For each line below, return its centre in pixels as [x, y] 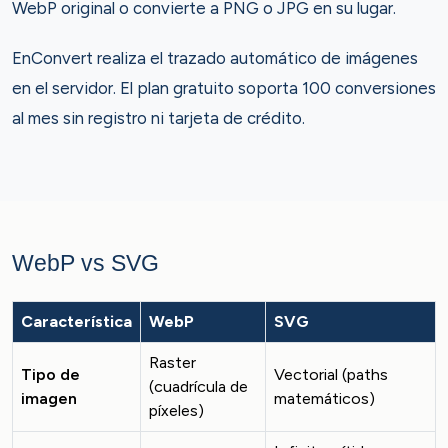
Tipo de [50, 374]
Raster [172, 362]
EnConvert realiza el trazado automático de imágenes [215, 58]
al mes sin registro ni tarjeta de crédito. [158, 118]
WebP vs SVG [85, 263]
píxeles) [176, 410]
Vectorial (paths [331, 374]
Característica [76, 321]
